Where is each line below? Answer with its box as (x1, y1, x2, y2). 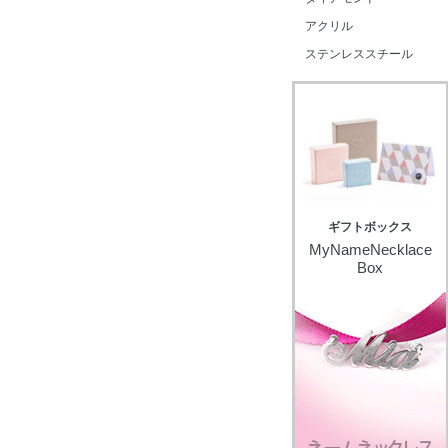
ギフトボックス (328, 220, 412, 234)
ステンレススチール (305, 47, 413, 61)
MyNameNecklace (308, 241, 432, 258)
